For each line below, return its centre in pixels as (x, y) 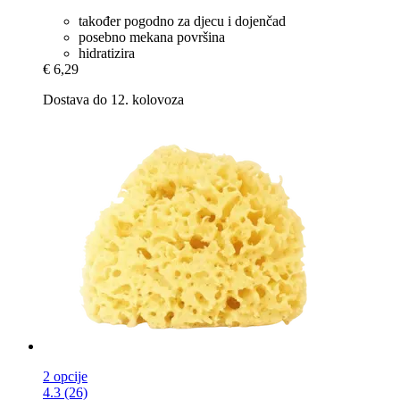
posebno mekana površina (152, 37)
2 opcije (65, 376)
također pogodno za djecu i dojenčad (182, 21)
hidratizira (107, 53)
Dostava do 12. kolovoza (113, 99)
